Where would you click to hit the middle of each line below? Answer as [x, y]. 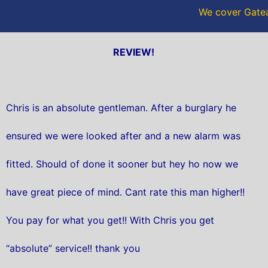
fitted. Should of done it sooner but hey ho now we [122, 164]
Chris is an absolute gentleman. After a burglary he [121, 108]
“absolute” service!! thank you [73, 249]
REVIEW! [134, 52]
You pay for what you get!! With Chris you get [110, 220]
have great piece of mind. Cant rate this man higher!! [125, 192]
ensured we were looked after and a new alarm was [123, 136]
